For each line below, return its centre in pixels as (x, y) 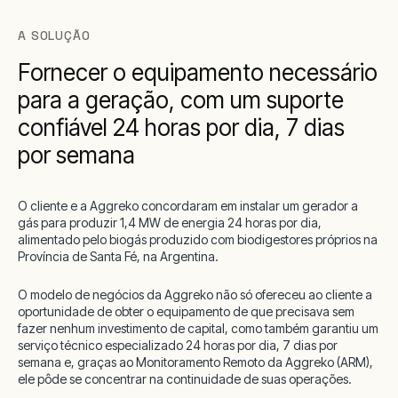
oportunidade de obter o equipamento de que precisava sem (186, 311)
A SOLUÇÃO (54, 35)
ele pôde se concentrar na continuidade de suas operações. (185, 378)
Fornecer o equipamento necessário (198, 72)
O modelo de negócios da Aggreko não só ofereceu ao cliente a (195, 294)
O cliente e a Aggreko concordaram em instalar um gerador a (188, 205)
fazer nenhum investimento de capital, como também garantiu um (198, 328)
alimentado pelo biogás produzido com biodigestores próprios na (198, 239)
